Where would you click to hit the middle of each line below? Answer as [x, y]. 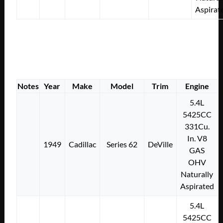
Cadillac [82, 144]
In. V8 [197, 138]
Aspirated [197, 186]
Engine [197, 86]
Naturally [197, 174]
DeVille [160, 144]
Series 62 [122, 144]
